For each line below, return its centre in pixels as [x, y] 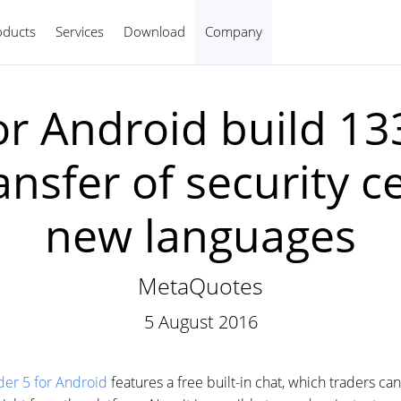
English [299, 31]
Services [80, 31]
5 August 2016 [200, 322]
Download [154, 31]
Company [234, 31]
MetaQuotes [200, 286]
